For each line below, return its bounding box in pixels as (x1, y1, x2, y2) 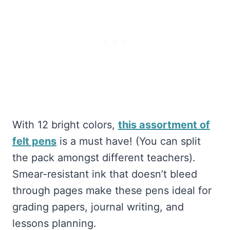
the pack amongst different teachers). (12, 151, 196, 164)
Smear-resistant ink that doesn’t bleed (12, 168, 197, 181)
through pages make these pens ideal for (12, 184, 212, 197)
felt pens (12, 135, 56, 148)
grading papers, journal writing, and (12, 201, 184, 214)
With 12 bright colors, (12, 119, 118, 131)
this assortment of (118, 119, 210, 131)
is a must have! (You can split (56, 135, 201, 148)
